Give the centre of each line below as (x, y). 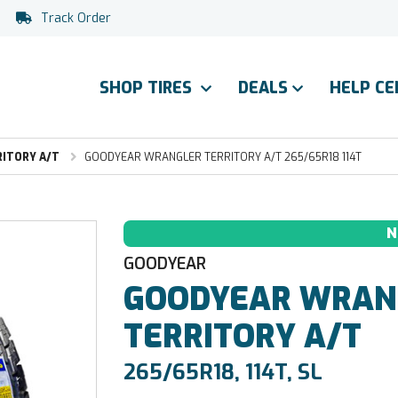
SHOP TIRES (148, 88)
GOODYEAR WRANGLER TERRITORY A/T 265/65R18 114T (223, 157)
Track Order (76, 18)
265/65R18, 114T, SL (223, 372)
